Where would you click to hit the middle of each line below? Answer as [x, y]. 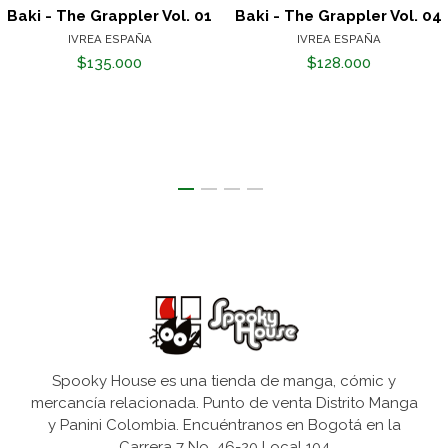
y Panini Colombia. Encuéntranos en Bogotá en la [224, 425]
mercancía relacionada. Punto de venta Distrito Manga [224, 403]
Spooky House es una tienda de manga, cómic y [224, 381]
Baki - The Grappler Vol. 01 [109, 16]
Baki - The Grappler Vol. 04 [338, 16]
